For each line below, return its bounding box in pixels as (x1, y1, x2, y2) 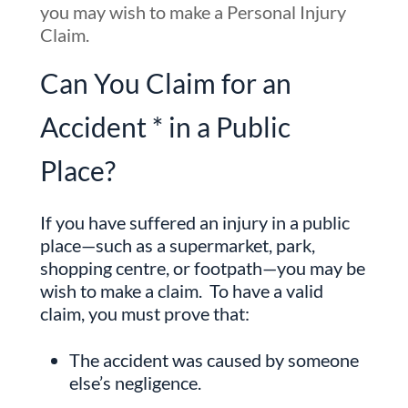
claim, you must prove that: (40, 301, 250, 324)
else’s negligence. (69, 371, 201, 393)
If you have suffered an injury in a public (40, 210, 350, 233)
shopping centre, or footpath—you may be (40, 256, 365, 279)
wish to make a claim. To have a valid (40, 279, 323, 301)
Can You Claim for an (40, 66, 291, 99)
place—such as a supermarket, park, (40, 233, 315, 256)
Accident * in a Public (40, 109, 291, 143)
